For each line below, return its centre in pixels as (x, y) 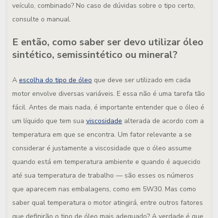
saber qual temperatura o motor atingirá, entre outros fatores (108, 203)
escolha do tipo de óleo (55, 80)
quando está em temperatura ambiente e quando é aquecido (106, 162)
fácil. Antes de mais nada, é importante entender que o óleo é (108, 107)
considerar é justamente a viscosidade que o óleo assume (102, 148)
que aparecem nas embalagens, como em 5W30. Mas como (104, 189)
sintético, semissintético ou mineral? (95, 55)
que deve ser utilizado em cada (141, 80)
